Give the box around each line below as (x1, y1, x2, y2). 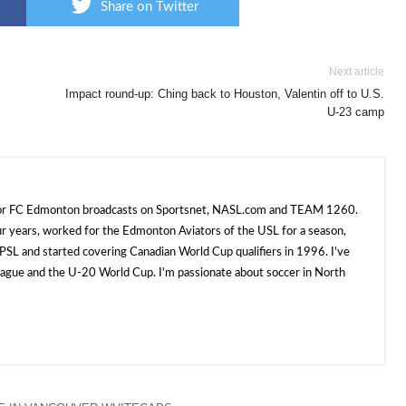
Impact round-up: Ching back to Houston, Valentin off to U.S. (65, 87, 384, 101)
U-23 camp (327, 105, 384, 119)
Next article (329, 65, 384, 78)
